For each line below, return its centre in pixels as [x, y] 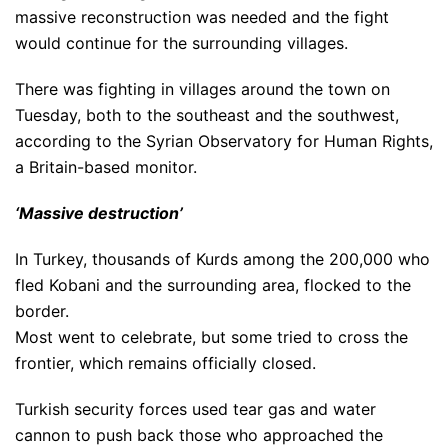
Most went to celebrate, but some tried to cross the [211, 337]
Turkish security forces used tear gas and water [195, 409]
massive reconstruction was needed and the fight [202, 17]
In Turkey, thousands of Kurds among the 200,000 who [222, 259]
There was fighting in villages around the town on [202, 89]
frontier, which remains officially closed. [165, 363]
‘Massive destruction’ [99, 213]
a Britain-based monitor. [106, 167]
